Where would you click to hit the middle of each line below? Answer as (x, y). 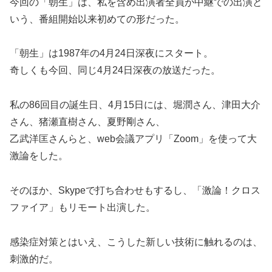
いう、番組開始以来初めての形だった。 (97, 19)
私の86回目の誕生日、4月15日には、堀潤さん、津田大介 (135, 105)
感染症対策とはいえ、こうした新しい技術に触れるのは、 (136, 242)
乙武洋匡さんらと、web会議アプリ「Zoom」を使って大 (133, 139)
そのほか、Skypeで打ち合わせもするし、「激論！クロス (135, 190)
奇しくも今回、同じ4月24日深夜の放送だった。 (115, 70)
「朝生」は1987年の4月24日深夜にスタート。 (111, 53)
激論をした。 (39, 156)
